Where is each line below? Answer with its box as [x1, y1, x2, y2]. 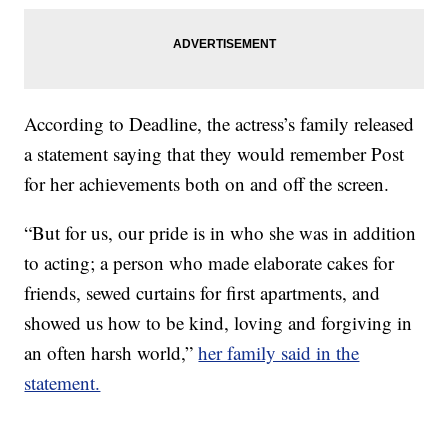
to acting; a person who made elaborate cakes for [24, 250, 395, 276]
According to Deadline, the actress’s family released [24, 111, 415, 137]
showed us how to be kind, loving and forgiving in [24, 310, 413, 336]
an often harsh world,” [24, 340, 199, 366]
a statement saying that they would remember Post [24, 141, 405, 167]
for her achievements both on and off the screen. [24, 171, 390, 197]
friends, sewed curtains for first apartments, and [24, 280, 381, 306]
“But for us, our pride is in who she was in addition [24, 220, 417, 246]
